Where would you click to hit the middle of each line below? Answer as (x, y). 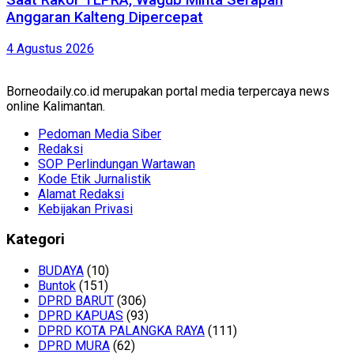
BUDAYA (61, 271)
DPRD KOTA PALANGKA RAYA (121, 331)
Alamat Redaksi (81, 194)
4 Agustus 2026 (50, 48)
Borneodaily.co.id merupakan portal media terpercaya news (168, 91)
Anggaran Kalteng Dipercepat (105, 17)
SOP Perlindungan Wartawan (117, 164)
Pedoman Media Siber (100, 134)
